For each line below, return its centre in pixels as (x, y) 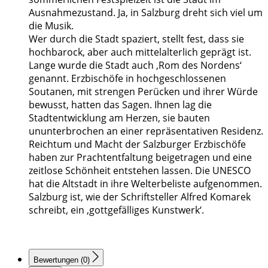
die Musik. (51, 26)
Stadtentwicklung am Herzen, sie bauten (119, 118)
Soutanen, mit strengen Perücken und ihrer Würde (143, 92)
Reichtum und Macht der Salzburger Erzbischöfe (137, 144)
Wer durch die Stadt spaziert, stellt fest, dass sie (136, 39)
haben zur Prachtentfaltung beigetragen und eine (140, 158)
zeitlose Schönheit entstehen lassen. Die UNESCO (140, 171)
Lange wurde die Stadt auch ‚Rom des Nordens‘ (135, 66)
